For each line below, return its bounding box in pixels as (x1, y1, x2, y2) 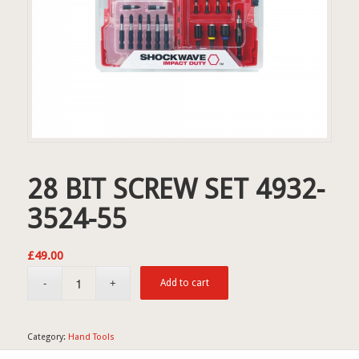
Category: (26, 331, 68, 342)
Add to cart (159, 276, 209, 288)
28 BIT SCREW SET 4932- (26, 172, 325, 205)
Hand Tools (67, 331, 115, 342)
